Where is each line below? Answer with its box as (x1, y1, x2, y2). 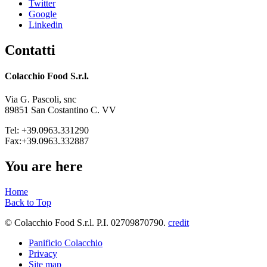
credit (168, 218, 189, 228)
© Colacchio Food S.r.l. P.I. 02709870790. (5, 218, 168, 228)
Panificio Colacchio (29, 238, 103, 249)
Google (29, 8, 57, 19)
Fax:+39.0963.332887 (5, 136, 89, 147)
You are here (5, 159, 83, 175)
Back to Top (5, 197, 51, 208)
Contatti (5, 42, 55, 58)
